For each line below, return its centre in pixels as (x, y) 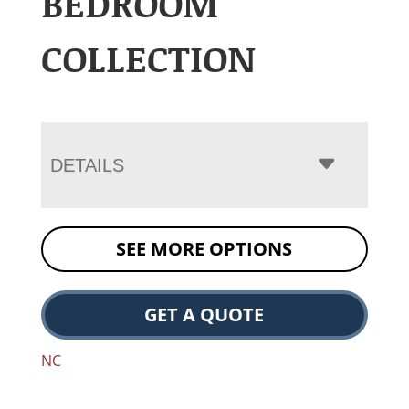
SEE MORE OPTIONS (204, 248)
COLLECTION (148, 57)
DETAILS (87, 165)
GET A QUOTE (204, 314)
